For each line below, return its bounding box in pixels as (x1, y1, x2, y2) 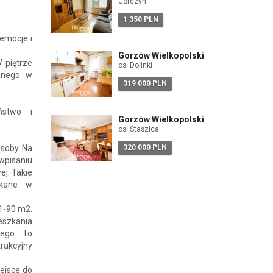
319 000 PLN (122, 79, 167, 88)
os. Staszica (118, 125, 159, 133)
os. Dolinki (118, 61, 152, 69)
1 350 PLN (122, 15, 158, 24)
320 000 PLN (122, 143, 167, 152)
